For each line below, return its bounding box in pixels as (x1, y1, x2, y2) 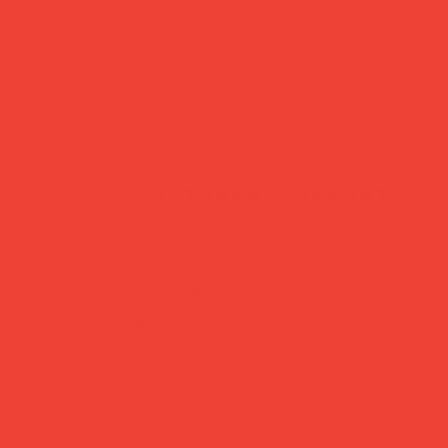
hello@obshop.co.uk (134, 287, 333, 306)
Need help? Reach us (134, 231, 344, 250)
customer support (134, 185, 391, 213)
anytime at (134, 259, 245, 278)
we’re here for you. (134, 315, 344, 334)
